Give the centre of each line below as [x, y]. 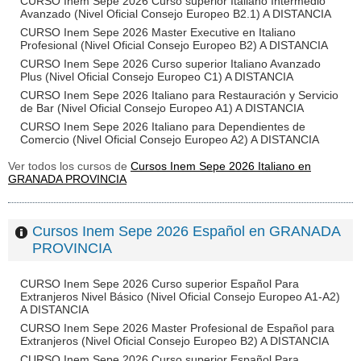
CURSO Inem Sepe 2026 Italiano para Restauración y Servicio [179, 95]
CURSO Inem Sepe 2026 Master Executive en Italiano [158, 32]
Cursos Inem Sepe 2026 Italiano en [221, 166]
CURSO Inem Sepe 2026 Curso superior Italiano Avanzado [170, 64]
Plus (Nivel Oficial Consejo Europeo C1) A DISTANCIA [157, 77]
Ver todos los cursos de [69, 166]
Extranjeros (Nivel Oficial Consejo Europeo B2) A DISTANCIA [174, 341]
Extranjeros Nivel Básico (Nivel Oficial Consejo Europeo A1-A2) [180, 297]
